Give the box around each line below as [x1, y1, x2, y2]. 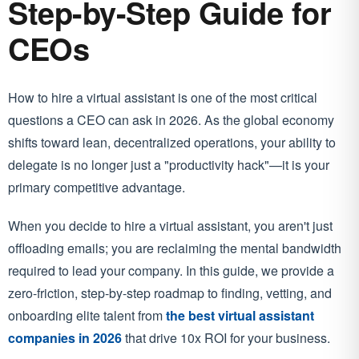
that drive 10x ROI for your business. [122, 329, 330, 348]
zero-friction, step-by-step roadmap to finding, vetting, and [8, 284, 332, 303]
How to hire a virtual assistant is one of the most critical [8, 88, 317, 107]
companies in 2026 [8, 329, 122, 348]
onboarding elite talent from [8, 306, 166, 325]
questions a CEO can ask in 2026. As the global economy [8, 111, 334, 130]
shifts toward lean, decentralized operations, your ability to [8, 133, 336, 152]
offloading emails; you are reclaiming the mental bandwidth [8, 239, 341, 258]
